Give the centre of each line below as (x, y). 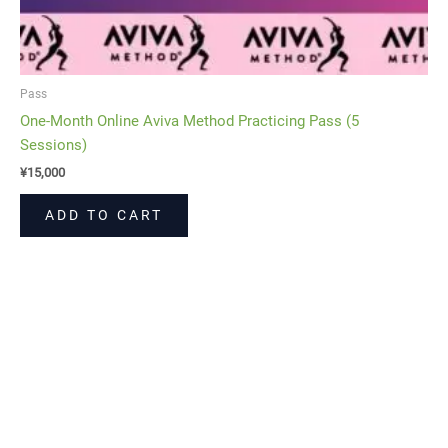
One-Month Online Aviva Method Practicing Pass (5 (189, 120)
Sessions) (53, 144)
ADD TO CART (104, 215)
